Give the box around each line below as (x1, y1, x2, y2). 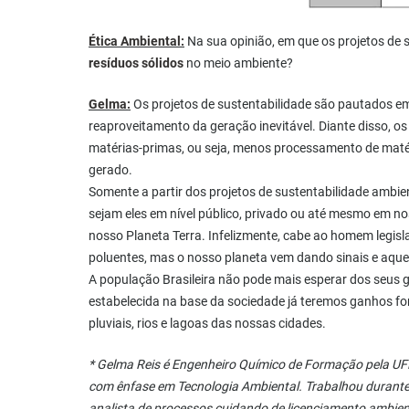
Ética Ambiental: (89, 34, 184, 49)
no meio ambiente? (184, 56, 293, 71)
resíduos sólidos (89, 56, 184, 71)
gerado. (89, 163, 132, 178)
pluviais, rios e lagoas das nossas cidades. (89, 316, 326, 331)
